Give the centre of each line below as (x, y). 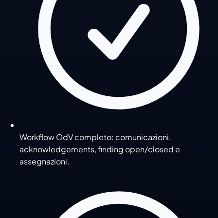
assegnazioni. (45, 161)
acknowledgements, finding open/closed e (100, 149)
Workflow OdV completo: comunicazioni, (95, 137)
